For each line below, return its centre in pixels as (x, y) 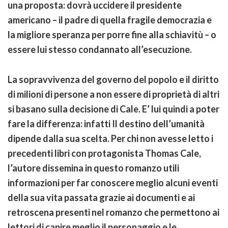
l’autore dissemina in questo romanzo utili (93, 168)
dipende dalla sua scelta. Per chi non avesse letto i (110, 138)
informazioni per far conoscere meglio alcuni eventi (113, 182)
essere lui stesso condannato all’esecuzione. (100, 49)
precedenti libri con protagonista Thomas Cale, (104, 153)
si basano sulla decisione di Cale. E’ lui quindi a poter (113, 109)
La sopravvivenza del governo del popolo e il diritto (113, 79)
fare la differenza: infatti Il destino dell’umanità (106, 123)
